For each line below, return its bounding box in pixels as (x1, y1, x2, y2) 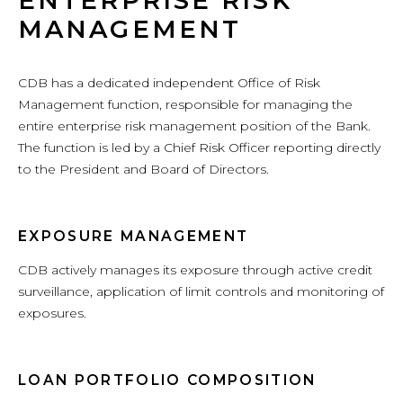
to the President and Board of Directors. (18, 160, 269, 177)
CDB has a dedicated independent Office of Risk (18, 74, 320, 91)
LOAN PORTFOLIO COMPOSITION (18, 372, 317, 390)
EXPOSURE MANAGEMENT (18, 228, 249, 246)
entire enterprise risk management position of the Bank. (18, 117, 371, 134)
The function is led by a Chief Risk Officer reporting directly (18, 139, 381, 156)
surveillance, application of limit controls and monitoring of (18, 282, 384, 300)
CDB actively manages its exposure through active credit (18, 261, 372, 278)
